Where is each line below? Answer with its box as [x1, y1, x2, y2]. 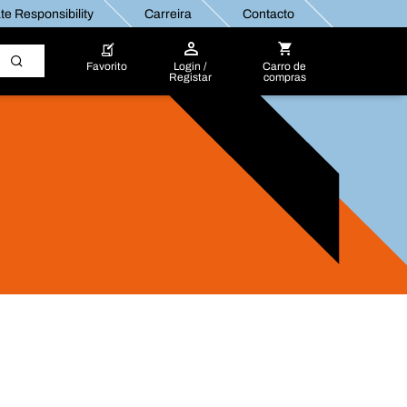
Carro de [263, 60, 307, 73]
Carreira [144, 6, 191, 21]
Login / [174, 60, 208, 73]
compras [263, 71, 306, 84]
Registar [169, 71, 213, 84]
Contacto [242, 6, 293, 21]
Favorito [86, 60, 128, 73]
